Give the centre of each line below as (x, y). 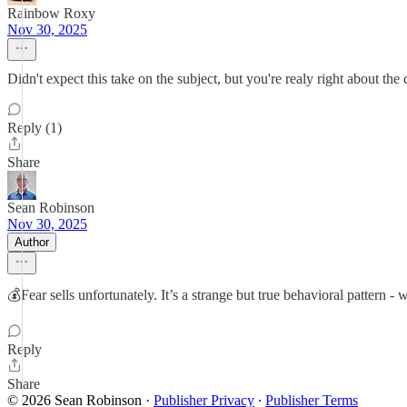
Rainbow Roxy (51, 13)
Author (32, 242)
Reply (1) (35, 128)
